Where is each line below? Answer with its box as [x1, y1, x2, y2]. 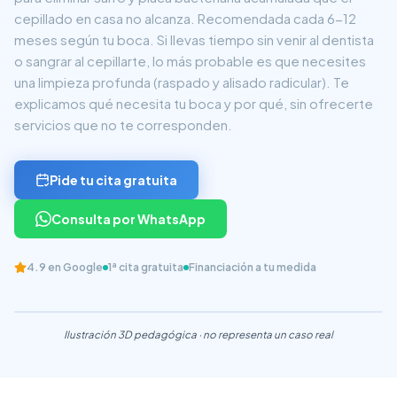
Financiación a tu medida [189, 261, 316, 274]
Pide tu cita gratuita [50, 172, 177, 188]
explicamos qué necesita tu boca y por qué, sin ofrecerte [14, 95, 373, 112]
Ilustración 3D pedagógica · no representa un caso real [64, 328, 333, 341]
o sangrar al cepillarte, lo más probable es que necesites [14, 52, 366, 69]
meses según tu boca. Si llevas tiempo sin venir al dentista [14, 31, 374, 48]
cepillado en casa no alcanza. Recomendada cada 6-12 [14, 10, 356, 27]
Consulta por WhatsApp [51, 211, 206, 227]
